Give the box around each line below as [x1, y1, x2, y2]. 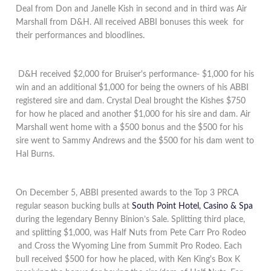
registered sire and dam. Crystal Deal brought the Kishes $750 [16, 97, 246, 105]
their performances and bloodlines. [16, 31, 145, 40]
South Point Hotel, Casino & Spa [132, 202, 253, 211]
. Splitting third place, [167, 215, 246, 224]
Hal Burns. [16, 150, 55, 158]
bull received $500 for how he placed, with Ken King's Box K [16, 255, 241, 264]
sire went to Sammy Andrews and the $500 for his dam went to [16, 137, 255, 145]
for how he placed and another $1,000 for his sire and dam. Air [16, 110, 251, 119]
